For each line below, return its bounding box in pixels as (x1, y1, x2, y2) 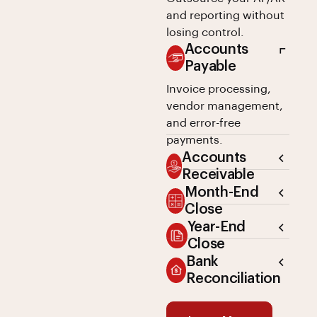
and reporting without (166, 9, 285, 21)
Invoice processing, (166, 83, 272, 95)
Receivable (182, 167, 255, 182)
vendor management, (166, 100, 284, 112)
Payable (184, 59, 236, 74)
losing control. (166, 26, 245, 38)
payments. (166, 134, 224, 146)
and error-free (166, 117, 241, 129)
